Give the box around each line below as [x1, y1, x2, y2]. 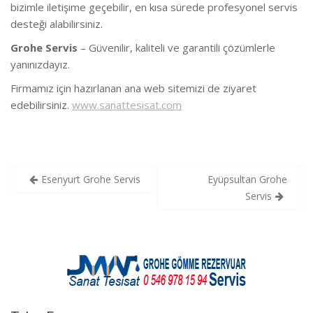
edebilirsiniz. [10, 97, 72, 112]
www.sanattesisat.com [72, 97, 182, 112]
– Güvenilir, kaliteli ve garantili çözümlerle [78, 40, 275, 54]
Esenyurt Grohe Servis [41, 173, 140, 187]
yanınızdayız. [10, 57, 70, 71]
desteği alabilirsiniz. [10, 16, 103, 31]
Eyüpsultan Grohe [208, 173, 287, 187]
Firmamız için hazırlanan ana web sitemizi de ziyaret [10, 80, 256, 95]
